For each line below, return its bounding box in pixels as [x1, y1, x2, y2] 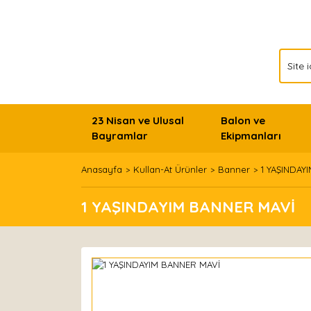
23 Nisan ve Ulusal [92, 114, 184, 127]
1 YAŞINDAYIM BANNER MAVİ [81, 197, 295, 217]
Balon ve [220, 114, 265, 127]
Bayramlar [92, 129, 148, 142]
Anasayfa [81, 164, 122, 175]
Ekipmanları [220, 129, 281, 142]
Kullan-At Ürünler [133, 164, 207, 175]
